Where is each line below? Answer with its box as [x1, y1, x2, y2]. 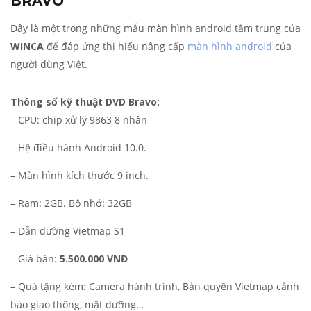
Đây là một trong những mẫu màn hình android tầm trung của [10, 22, 301, 35]
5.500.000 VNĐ [60, 252, 128, 266]
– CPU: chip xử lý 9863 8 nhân [10, 113, 147, 127]
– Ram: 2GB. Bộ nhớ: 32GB [10, 196, 132, 210]
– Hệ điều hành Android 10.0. [10, 141, 146, 155]
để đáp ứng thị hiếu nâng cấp [44, 40, 187, 53]
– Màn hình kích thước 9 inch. [10, 169, 149, 183]
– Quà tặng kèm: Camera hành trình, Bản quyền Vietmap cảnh [10, 280, 299, 294]
